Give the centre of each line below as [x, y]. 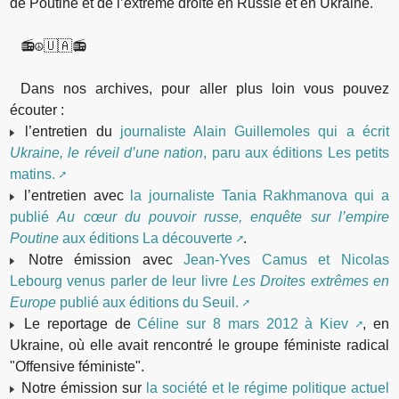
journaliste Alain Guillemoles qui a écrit [254, 131]
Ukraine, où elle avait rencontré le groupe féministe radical [199, 345]
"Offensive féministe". [77, 366]
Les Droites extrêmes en [310, 281]
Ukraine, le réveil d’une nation [107, 152]
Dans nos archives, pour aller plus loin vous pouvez [205, 88]
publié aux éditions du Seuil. [148, 302]
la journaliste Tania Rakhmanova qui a [260, 195]
